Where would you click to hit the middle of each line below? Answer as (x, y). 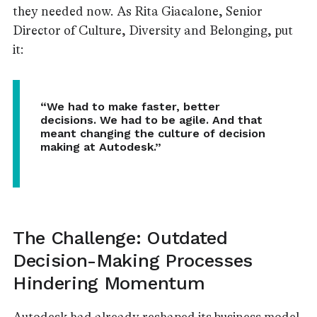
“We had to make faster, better (130, 106)
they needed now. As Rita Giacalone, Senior (138, 11)
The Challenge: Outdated (120, 238)
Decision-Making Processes (133, 260)
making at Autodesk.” (100, 147)
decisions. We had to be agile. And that (151, 120)
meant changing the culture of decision (152, 133)
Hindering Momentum (109, 283)
